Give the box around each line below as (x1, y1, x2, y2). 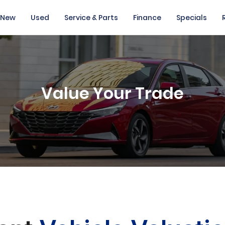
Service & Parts (64, 13, 118, 23)
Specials (176, 13, 207, 23)
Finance (133, 13, 161, 23)
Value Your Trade (41, 82, 184, 104)
